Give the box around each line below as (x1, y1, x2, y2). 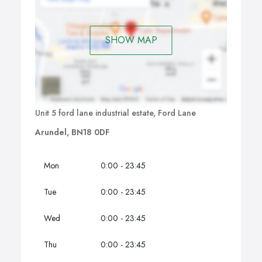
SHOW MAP (105, 33, 157, 47)
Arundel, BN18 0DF (35, 126, 109, 139)
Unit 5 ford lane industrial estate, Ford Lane (35, 107, 196, 119)
